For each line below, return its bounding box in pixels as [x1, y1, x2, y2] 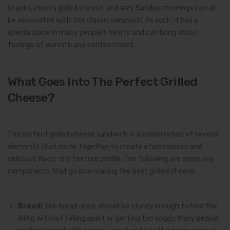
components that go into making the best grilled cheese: [8, 166, 196, 176]
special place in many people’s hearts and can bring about [8, 28, 198, 37]
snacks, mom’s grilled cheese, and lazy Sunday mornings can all [8, 3, 216, 12]
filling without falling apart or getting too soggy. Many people [18, 214, 219, 223]
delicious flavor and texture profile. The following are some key [8, 154, 214, 163]
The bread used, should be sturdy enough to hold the [43, 201, 217, 210]
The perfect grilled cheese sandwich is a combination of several [8, 129, 219, 139]
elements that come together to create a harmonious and [8, 142, 202, 151]
